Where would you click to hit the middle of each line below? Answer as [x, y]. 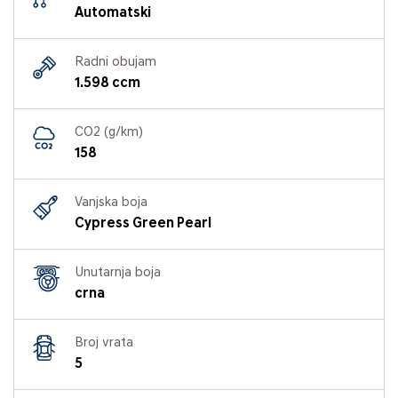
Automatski [113, 13]
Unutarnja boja [118, 273]
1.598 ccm [107, 83]
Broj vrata [104, 343]
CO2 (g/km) [109, 132]
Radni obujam [115, 62]
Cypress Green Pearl [143, 223]
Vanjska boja [111, 203]
